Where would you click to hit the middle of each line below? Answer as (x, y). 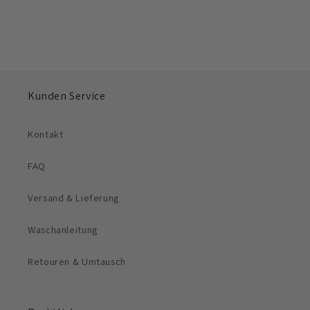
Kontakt (46, 134)
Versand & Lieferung (73, 197)
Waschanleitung (63, 229)
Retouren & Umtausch (77, 261)
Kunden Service (67, 96)
